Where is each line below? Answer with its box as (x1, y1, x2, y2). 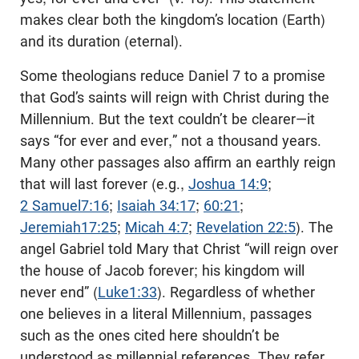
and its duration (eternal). (20, 33, 183, 50)
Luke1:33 (98, 284, 157, 301)
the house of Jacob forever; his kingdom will (20, 262, 305, 280)
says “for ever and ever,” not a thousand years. (20, 132, 321, 150)
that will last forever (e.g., (20, 175, 188, 193)
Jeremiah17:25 (20, 219, 117, 236)
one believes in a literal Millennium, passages (20, 305, 312, 323)
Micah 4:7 (125, 219, 188, 236)
